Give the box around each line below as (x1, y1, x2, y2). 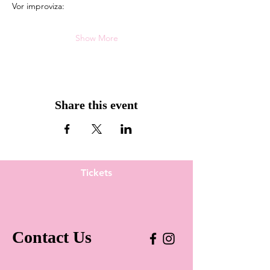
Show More (75, 33, 118, 43)
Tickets (81, 167, 112, 178)
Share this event (55, 98, 138, 111)
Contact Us (12, 228, 92, 246)
